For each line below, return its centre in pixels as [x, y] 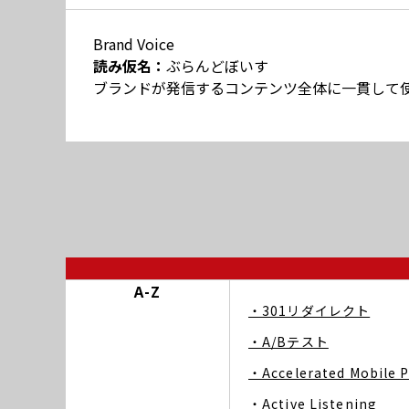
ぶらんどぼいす [217, 66]
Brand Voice [134, 44]
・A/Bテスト [288, 341]
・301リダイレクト [309, 310]
